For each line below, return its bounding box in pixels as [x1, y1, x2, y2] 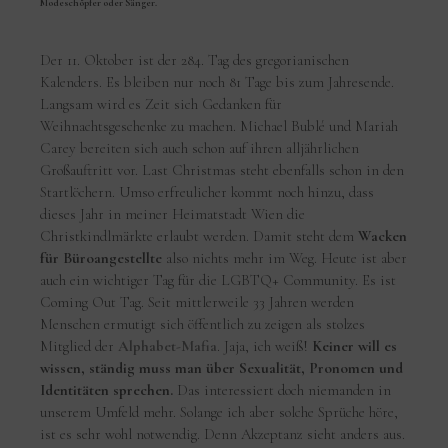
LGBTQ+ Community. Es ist [221, 270, 397, 289]
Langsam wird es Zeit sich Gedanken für [40, 94, 283, 113]
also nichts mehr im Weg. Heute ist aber [162, 248, 408, 267]
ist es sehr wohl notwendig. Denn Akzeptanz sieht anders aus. [40, 424, 406, 443]
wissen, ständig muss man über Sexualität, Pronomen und [40, 358, 404, 377]
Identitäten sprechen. [40, 380, 174, 399]
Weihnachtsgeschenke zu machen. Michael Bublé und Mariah [40, 116, 399, 135]
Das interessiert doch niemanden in [173, 380, 392, 399]
